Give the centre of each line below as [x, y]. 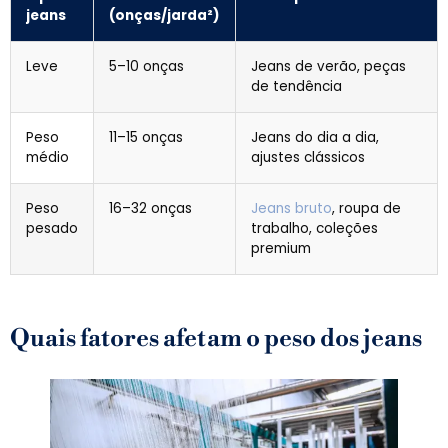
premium [281, 248]
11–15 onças [146, 137]
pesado [52, 228]
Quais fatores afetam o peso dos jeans [216, 339]
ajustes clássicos [308, 157]
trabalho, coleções [314, 228]
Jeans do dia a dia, [315, 137]
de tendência [296, 86]
